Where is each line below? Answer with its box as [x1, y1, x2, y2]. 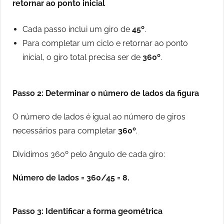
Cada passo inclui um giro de [22, 24, 132, 34]
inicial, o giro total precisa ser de [22, 52, 142, 62]
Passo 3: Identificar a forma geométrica [12, 206, 162, 216]
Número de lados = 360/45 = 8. [12, 173, 129, 183]
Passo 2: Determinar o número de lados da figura [12, 88, 199, 98]
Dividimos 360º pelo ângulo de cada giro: [12, 149, 165, 159]
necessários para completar [12, 126, 118, 136]
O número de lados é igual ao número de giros [12, 112, 185, 122]
